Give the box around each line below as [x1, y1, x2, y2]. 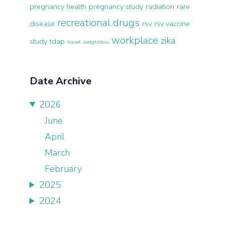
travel [67, 38, 80, 46]
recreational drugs [57, 16, 140, 30]
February [44, 163, 82, 175]
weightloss [82, 38, 109, 46]
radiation [145, 2, 174, 12]
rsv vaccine [154, 19, 190, 29]
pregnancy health [29, 2, 86, 12]
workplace [111, 34, 158, 47]
